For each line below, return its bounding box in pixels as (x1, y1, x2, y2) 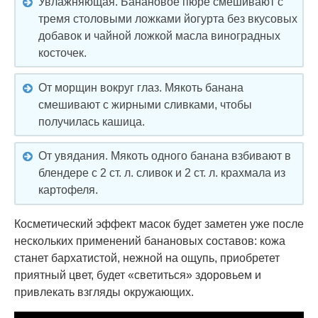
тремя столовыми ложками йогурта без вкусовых (38, 12, 297, 25)
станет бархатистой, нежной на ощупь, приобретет (14, 251, 280, 264)
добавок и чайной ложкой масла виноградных (38, 29, 280, 42)
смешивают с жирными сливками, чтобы (38, 98, 252, 111)
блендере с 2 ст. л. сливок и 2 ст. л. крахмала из (38, 167, 285, 180)
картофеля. (38, 184, 98, 197)
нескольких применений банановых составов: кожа (14, 234, 285, 247)
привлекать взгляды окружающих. (14, 285, 194, 298)
